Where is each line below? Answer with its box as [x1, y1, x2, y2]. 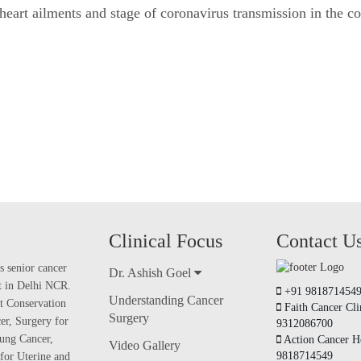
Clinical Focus [109, 230, 223, 251]
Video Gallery [109, 338, 181, 352]
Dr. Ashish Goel [109, 266, 195, 280]
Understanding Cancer [109, 293, 224, 307]
